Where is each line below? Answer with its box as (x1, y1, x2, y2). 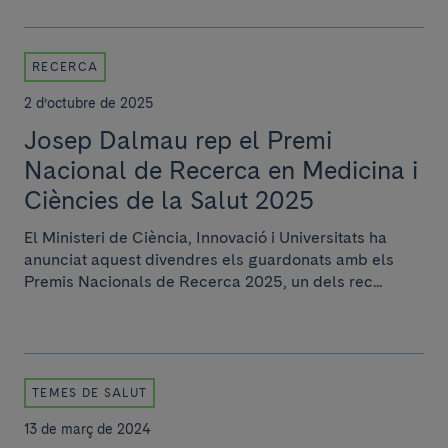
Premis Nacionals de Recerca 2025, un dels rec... (24, 272, 382, 291)
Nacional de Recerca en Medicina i (24, 155, 418, 185)
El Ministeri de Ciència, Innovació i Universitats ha (24, 228, 387, 247)
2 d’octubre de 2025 (24, 95, 153, 111)
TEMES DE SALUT (32, 386, 148, 400)
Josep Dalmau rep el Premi (24, 125, 332, 155)
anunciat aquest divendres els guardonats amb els (24, 250, 394, 269)
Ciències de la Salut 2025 (24, 185, 314, 215)
